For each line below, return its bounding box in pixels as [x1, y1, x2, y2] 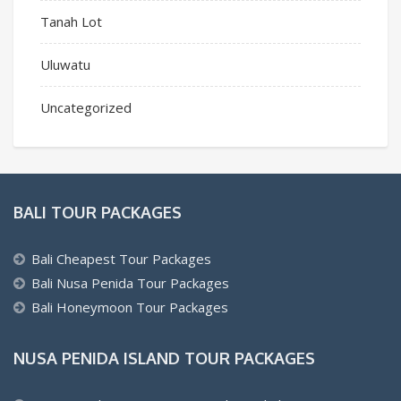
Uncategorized [40, 98, 132, 116]
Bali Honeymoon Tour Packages [31, 297, 228, 316]
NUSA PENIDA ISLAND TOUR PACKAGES [13, 347, 315, 368]
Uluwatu [40, 55, 90, 73]
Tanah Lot [40, 12, 102, 30]
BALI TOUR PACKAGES [13, 201, 182, 222]
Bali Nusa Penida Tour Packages [31, 273, 229, 292]
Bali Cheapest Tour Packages [31, 249, 211, 268]
